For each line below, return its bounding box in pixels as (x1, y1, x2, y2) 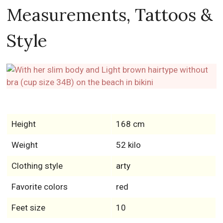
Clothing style (11, 160, 63, 171)
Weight (11, 139, 38, 150)
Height (11, 118, 36, 129)
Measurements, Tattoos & (6, 3, 213, 26)
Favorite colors (11, 181, 68, 192)
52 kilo (115, 139, 141, 150)
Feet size (11, 202, 45, 213)
